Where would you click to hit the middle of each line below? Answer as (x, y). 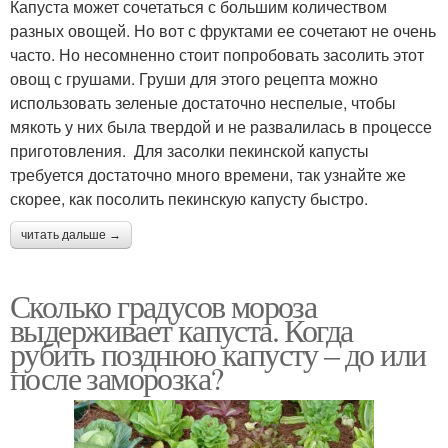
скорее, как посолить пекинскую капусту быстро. (189, 198)
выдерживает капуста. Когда (181, 329)
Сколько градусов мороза (163, 305)
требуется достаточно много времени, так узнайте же (208, 174)
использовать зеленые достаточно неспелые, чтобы (203, 102)
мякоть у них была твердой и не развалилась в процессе (221, 126)
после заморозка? (116, 377)
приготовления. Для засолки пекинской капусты (189, 150)
